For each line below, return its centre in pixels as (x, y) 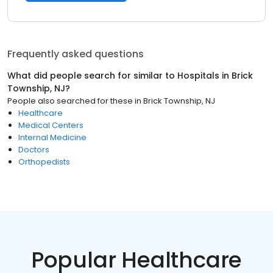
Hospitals (198, 76)
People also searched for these (70, 101)
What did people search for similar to (92, 76)
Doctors (34, 150)
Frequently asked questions (76, 54)
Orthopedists (44, 162)
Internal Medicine (52, 137)
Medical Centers (51, 125)
